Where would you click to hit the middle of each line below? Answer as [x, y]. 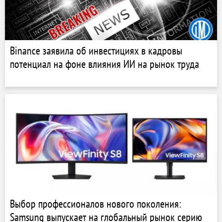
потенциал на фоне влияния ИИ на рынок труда [105, 64]
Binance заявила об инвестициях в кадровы [96, 51]
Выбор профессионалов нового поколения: [96, 204]
